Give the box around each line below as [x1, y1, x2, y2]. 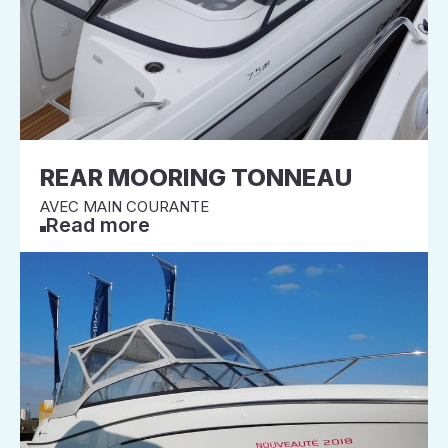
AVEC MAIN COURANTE [40, 197, 209, 216]
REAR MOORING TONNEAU [40, 163, 352, 192]
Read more [46, 213, 150, 237]
